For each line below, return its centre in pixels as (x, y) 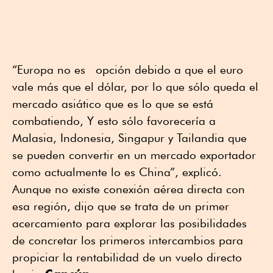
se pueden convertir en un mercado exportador (134, 155)
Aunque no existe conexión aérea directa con (129, 189)
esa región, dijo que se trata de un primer (121, 206)
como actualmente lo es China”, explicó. (117, 172)
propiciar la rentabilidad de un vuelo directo (127, 257)
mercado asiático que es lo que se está (113, 104)
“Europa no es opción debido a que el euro (128, 70)
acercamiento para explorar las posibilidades (129, 223)
